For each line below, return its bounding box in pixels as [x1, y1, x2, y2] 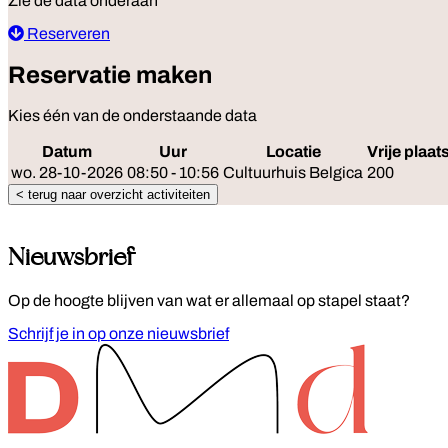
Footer [7, 341, 82, 368]
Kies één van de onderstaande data [8, 107, 257, 125]
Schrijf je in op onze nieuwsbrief [8, 325, 229, 343]
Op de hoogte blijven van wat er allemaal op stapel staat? [8, 292, 410, 310]
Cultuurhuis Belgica [223, 164, 363, 182]
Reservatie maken [8, 61, 212, 88]
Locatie [265, 143, 321, 161]
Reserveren [24, 24, 110, 42]
